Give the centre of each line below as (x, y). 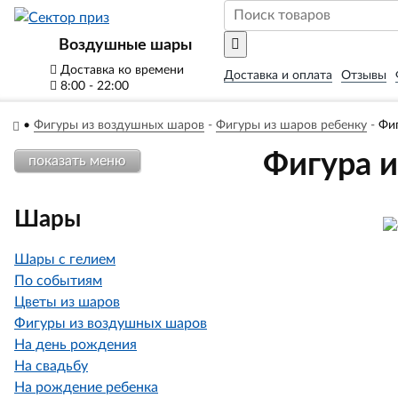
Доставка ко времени (120, 70)
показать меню (77, 161)
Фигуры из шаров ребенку (291, 125)
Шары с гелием (65, 259)
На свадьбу (51, 366)
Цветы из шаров (67, 302)
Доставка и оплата (278, 76)
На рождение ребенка (86, 387)
